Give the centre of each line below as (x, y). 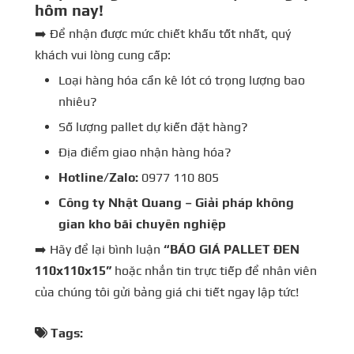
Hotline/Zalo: (98, 177)
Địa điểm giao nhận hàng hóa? (145, 152)
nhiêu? (78, 101)
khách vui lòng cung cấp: (103, 55)
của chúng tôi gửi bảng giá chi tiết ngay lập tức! (167, 292)
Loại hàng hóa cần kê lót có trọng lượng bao (182, 80)
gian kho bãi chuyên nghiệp (142, 224)
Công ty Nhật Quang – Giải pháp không (176, 202)
